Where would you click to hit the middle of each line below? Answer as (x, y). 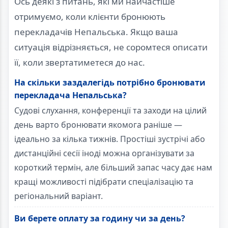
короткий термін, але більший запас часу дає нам (113, 168)
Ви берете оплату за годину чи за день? (100, 219)
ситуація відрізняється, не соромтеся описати (111, 47)
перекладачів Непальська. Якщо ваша (96, 32)
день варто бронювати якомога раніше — (98, 125)
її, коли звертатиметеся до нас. (80, 63)
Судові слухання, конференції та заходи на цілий (110, 111)
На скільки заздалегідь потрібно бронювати (110, 83)
